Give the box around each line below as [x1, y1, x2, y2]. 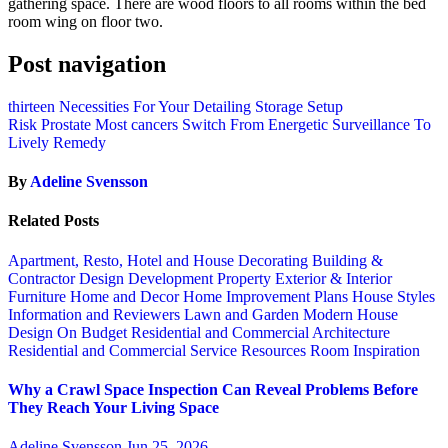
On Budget [57, 323, 131, 341]
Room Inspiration [310, 341, 420, 359]
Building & [312, 251, 383, 269]
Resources [241, 341, 310, 359]
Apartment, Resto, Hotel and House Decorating [8, 251, 312, 269]
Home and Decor [70, 287, 183, 305]
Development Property [128, 269, 275, 287]
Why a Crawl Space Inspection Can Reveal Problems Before [8, 381, 418, 398]
